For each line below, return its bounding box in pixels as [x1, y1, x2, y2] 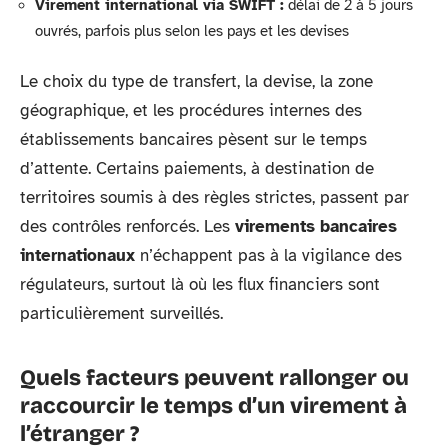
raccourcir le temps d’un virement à [20, 392, 407, 419]
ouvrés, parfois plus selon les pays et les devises [35, 22, 349, 40]
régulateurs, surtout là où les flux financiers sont [20, 273, 380, 295]
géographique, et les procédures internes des [20, 99, 362, 121]
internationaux [20, 244, 135, 266]
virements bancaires [235, 215, 397, 237]
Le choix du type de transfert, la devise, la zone [20, 70, 373, 92]
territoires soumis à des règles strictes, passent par [20, 186, 409, 208]
